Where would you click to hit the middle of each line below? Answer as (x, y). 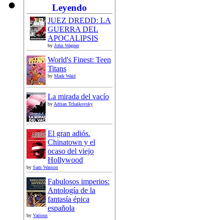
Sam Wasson (45, 167)
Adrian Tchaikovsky (73, 104)
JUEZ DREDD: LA (79, 20)
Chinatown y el (71, 142)
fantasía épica (69, 199)
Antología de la (71, 190)
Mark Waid (65, 76)
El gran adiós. (69, 133)
